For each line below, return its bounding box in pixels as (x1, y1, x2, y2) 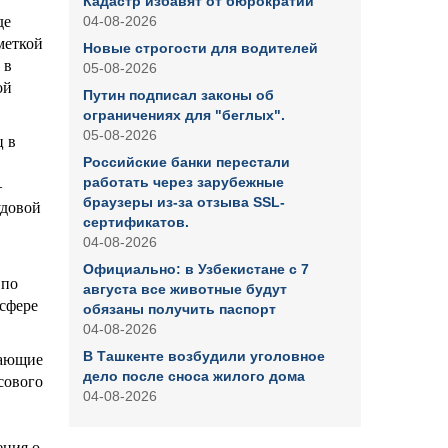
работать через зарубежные (82, 174, 284, 190)
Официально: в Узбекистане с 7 (82, 261, 309, 277)
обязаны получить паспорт (82, 301, 276, 317)
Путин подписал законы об (82, 87, 274, 103)
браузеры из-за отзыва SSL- (82, 194, 285, 210)
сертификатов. (82, 214, 189, 230)
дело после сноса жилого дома (82, 368, 305, 384)
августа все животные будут (82, 281, 287, 297)
